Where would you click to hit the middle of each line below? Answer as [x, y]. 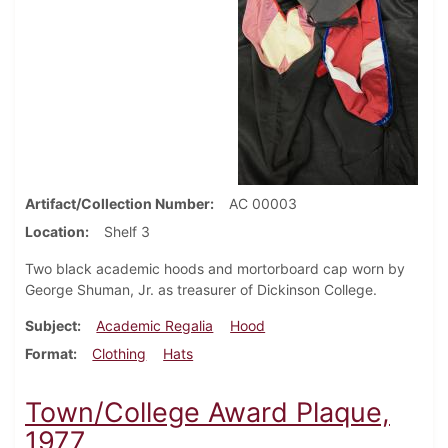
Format [49, 354]
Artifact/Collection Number [117, 204]
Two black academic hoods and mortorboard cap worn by [215, 269]
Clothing [119, 354]
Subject [51, 326]
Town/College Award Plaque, [207, 413]
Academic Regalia [155, 326]
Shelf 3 [127, 232]
